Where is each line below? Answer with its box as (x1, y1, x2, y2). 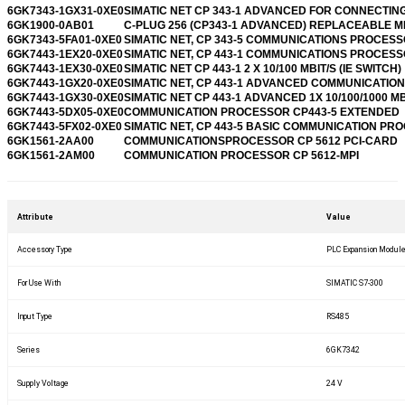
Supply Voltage (17, 378, 69, 388)
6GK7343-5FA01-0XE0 (7, 33, 122, 46)
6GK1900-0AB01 (7, 18, 94, 32)
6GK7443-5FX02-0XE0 (7, 119, 122, 133)
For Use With (17, 278, 61, 287)
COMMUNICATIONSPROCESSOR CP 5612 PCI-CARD (124, 134, 398, 147)
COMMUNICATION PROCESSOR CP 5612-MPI (124, 148, 359, 162)
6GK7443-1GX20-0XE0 (7, 76, 124, 89)
